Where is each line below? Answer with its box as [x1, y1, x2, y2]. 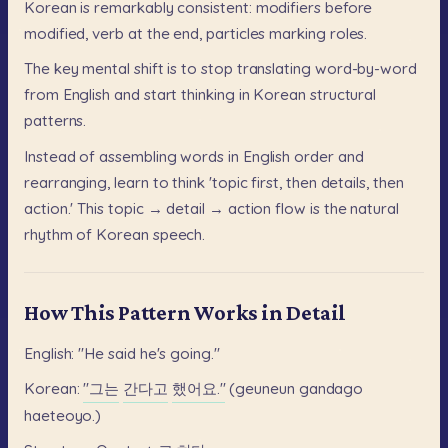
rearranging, [24, 172, 111, 192]
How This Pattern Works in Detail [24, 300, 347, 325]
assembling [99, 146, 177, 166]
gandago [298, 378, 364, 398]
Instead [24, 146, 76, 166]
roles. [329, 24, 368, 44]
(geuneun [229, 378, 295, 398]
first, [251, 172, 282, 192]
